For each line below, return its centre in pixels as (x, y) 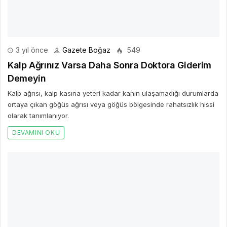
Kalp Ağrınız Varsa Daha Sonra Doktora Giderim (109, 65)
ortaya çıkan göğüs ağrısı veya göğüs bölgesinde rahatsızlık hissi (111, 104)
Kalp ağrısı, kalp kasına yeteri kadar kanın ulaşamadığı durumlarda (113, 93)
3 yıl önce (31, 50)
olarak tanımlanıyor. (38, 115)
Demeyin (27, 78)
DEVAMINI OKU (36, 132)
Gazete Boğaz (86, 50)
